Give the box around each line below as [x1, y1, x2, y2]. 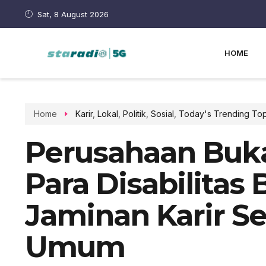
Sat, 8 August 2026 [37, 9, 109, 19]
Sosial [150, 109, 174, 119]
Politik [122, 109, 146, 119]
